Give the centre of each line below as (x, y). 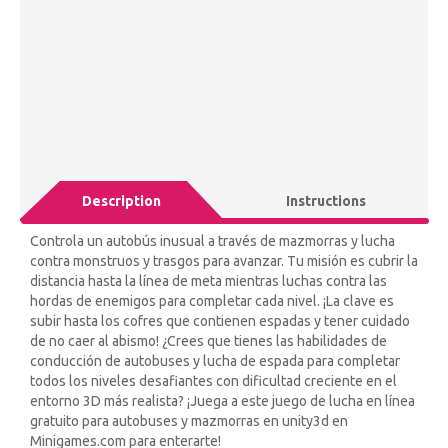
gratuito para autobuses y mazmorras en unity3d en (189, 420)
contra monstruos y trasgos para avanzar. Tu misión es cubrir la (224, 260)
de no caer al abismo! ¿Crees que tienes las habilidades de (208, 340)
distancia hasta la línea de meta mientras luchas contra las (208, 280)
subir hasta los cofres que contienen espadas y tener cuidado (220, 320)
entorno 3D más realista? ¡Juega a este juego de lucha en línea (222, 400)
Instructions (325, 200)
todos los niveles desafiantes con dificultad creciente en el (213, 380)
